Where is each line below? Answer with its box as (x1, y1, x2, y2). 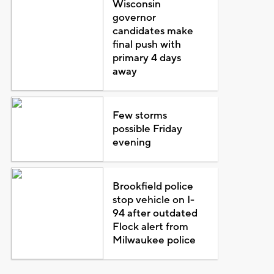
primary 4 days (113, 51, 182, 65)
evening (113, 136, 152, 149)
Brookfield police (113, 180, 194, 193)
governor (113, 11, 157, 24)
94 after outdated (113, 207, 198, 220)
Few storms (113, 109, 168, 122)
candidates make (113, 24, 194, 38)
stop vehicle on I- (113, 193, 195, 207)
